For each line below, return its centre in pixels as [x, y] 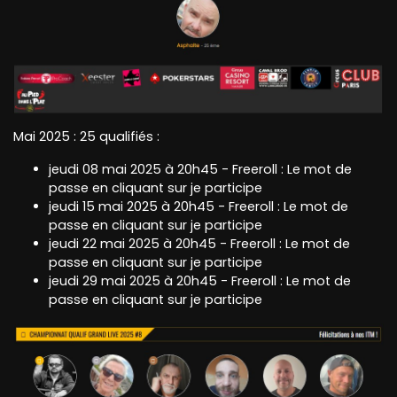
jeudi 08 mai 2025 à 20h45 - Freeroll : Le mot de [200, 169]
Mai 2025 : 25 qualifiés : [86, 136]
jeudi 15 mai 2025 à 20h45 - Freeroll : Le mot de [198, 206]
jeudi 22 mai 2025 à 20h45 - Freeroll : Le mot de [199, 243]
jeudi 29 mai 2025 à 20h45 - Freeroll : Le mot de [200, 280]
